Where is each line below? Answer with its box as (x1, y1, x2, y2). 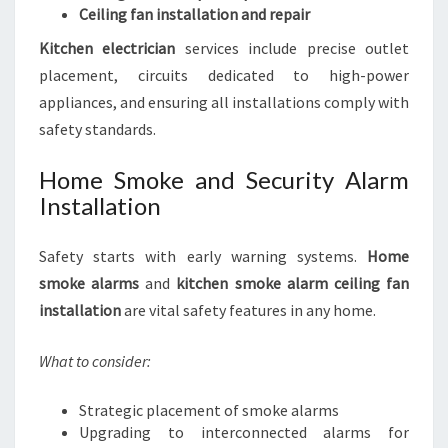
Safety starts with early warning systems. (39, 246, 367, 266)
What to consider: (39, 351, 151, 371)
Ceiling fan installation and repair (79, 4, 310, 24)
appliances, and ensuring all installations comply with (39, 92, 409, 112)
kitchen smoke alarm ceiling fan (176, 273, 410, 293)
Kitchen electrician (39, 38, 176, 58)
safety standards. (39, 119, 156, 139)
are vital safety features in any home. (121, 300, 376, 320)
